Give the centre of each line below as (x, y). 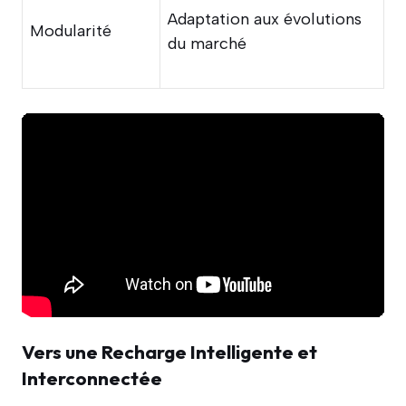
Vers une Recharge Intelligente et (169, 351)
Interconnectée (92, 377)
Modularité (71, 30)
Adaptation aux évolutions (265, 19)
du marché (207, 43)
